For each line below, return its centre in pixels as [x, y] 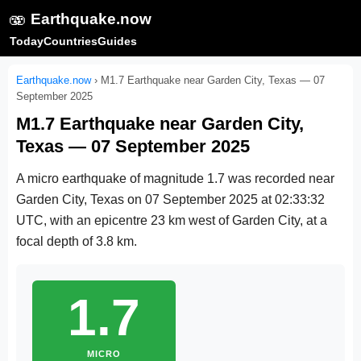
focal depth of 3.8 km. [77, 241]
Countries [71, 41]
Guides [117, 41]
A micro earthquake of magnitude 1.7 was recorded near [175, 178]
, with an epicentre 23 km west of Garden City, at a [185, 220]
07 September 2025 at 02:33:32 [235, 199]
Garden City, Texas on [81, 199]
